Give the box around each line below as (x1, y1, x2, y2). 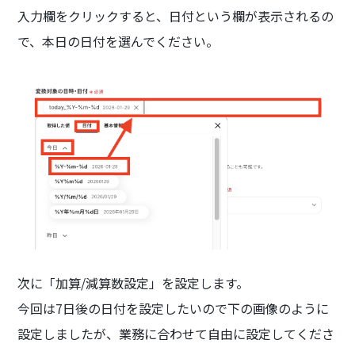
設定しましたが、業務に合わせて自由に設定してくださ (17, 324, 335, 344)
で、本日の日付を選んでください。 (17, 31, 219, 51)
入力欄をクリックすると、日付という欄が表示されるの (17, 6, 334, 25)
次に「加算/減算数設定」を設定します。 (17, 273, 250, 293)
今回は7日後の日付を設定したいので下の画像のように (17, 299, 330, 319)
